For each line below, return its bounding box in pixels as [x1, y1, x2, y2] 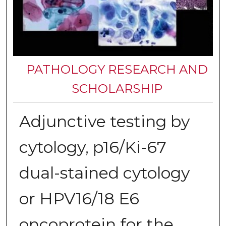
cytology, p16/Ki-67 [19, 137, 166, 157]
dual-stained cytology [19, 163, 190, 183]
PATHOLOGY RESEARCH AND [26, 62, 208, 77]
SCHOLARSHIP [71, 81, 162, 96]
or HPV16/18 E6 [19, 189, 139, 209]
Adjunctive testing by [19, 111, 190, 132]
